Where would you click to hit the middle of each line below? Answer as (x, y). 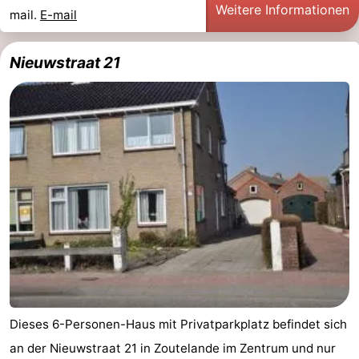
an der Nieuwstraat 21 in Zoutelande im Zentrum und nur (173, 349)
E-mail (58, 14)
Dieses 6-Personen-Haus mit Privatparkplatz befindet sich (178, 325)
